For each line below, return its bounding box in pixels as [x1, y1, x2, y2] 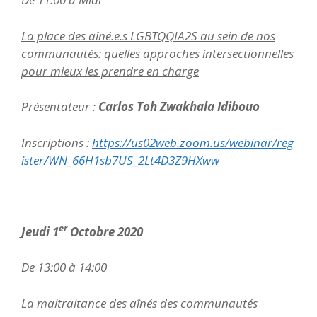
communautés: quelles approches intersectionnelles [21, 45, 294, 62]
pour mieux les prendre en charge [21, 62, 199, 79]
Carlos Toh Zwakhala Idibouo [98, 98, 260, 115]
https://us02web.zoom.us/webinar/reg [92, 134, 294, 151]
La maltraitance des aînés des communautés [21, 294, 258, 311]
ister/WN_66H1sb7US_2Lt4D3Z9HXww [21, 151, 219, 168]
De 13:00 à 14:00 [21, 259, 107, 275]
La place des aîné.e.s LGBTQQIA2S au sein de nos [21, 27, 275, 44]
